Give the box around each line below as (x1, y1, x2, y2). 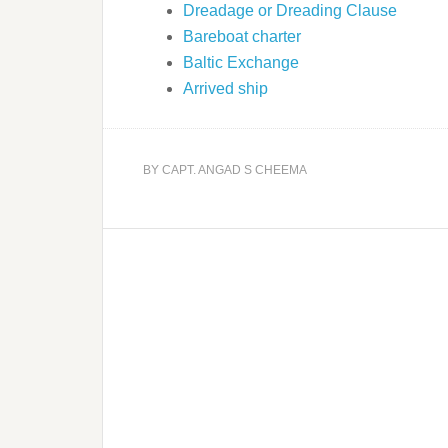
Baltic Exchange (183, 53, 299, 71)
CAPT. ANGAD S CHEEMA (162, 162, 307, 177)
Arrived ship (183, 79, 268, 97)
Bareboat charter (183, 27, 301, 45)
